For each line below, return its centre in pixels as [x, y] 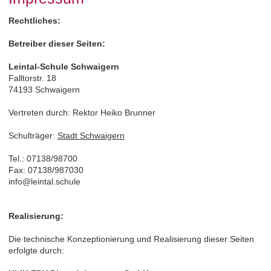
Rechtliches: [34, 20]
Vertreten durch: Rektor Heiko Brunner [82, 112]
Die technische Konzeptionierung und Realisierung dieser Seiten [131, 239]
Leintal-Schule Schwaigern [64, 66]
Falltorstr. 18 [32, 78]
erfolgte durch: [36, 250]
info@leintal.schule [44, 181]
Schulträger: [33, 135]
